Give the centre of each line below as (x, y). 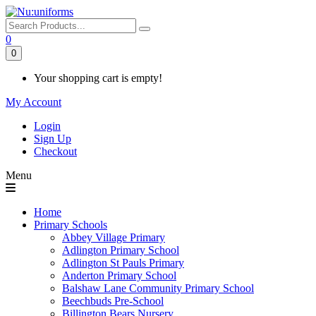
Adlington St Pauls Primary (123, 263)
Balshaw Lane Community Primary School (158, 288)
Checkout (55, 151)
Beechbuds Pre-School (113, 301)
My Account (34, 102)
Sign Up (53, 139)
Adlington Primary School (121, 250)
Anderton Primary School (119, 275)
